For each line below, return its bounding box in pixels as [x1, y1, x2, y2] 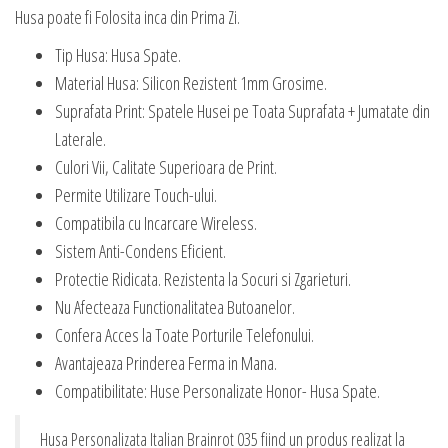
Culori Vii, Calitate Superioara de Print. [55, 154, 277, 179]
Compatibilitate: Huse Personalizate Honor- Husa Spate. [55, 378, 380, 403]
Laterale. [55, 126, 106, 151]
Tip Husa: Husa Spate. [55, 42, 181, 67]
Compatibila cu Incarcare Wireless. [55, 210, 257, 235]
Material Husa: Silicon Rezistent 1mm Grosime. [55, 70, 327, 95]
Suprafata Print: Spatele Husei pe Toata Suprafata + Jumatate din [55, 98, 430, 123]
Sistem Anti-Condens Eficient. [55, 238, 226, 263]
